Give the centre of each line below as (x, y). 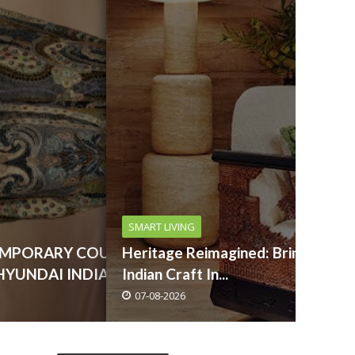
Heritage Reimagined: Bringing (225, 252)
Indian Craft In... (175, 274)
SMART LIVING (161, 227)
